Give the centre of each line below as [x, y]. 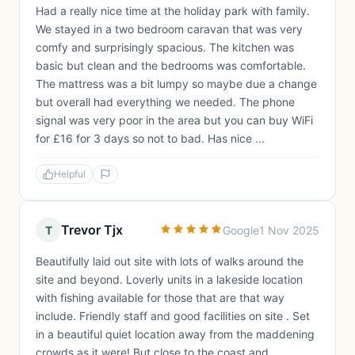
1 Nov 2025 [289, 230]
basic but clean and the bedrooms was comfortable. [171, 65]
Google [241, 230]
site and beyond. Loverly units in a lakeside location [169, 279]
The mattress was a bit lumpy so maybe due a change [176, 84]
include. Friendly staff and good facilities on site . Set [173, 316]
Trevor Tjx [92, 230]
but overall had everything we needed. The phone [165, 102]
